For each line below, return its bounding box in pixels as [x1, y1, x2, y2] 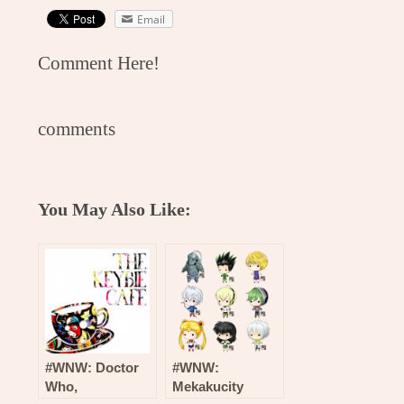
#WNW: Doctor [45, 359, 140, 375]
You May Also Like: [38, 198, 192, 219]
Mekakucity [172, 378, 244, 394]
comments [38, 117, 116, 139]
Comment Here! [38, 51, 161, 73]
